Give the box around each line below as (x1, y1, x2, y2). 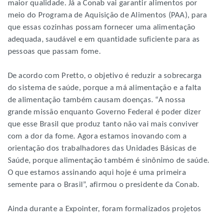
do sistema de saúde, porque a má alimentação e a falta (7, 84, 201, 93)
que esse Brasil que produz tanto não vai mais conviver (7, 120, 199, 129)
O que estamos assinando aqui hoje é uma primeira (7, 169, 186, 177)
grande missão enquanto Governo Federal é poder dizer (7, 108, 201, 117)
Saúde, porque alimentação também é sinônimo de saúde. (7, 156, 210, 165)
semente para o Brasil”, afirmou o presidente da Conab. (7, 181, 200, 189)
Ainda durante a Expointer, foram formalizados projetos (7, 205, 201, 214)
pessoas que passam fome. (7, 47, 101, 56)
